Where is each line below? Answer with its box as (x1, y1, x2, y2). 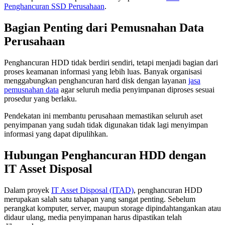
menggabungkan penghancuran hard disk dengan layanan (4, 76, 188, 85)
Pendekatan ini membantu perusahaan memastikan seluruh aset (4, 111, 202, 120)
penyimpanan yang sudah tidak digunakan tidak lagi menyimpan (4, 120, 208, 129)
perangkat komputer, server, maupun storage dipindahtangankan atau (4, 203, 221, 212)
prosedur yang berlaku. (4, 94, 77, 103)
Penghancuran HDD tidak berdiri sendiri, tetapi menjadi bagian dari (4, 58, 218, 67)
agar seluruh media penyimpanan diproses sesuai (59, 85, 214, 94)
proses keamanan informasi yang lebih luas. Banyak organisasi (4, 67, 202, 76)
